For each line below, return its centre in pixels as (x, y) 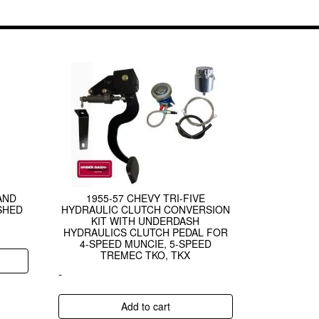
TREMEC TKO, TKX (146, 255)
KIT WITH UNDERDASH (146, 220)
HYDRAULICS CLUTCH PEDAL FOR (145, 232)
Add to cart (145, 306)
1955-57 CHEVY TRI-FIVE (145, 198)
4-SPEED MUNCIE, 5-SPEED (145, 243)
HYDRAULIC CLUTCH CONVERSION (145, 209)
